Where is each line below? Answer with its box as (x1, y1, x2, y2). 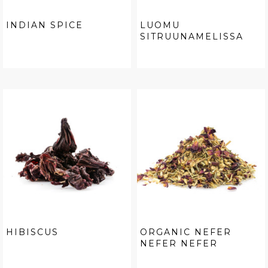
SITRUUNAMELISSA (140, 31, 243, 42)
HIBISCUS (6, 227, 59, 238)
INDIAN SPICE (6, 20, 83, 31)
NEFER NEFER (140, 238, 218, 249)
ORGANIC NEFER (140, 227, 232, 238)
